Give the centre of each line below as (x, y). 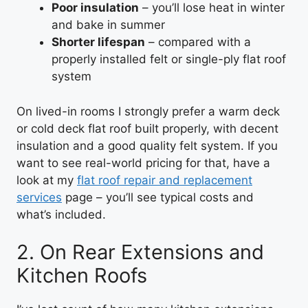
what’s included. (61, 214)
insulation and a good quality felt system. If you (147, 145)
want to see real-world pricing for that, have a (143, 163)
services (39, 197)
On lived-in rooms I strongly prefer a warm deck (148, 111)
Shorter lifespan (98, 42)
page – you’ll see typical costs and (158, 197)
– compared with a (198, 42)
